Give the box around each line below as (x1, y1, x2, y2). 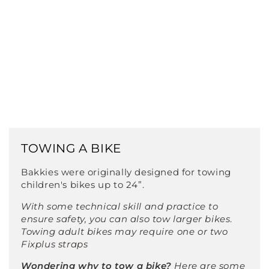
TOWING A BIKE (21, 141, 121, 156)
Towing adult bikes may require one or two (21, 226, 228, 238)
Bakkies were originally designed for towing (21, 166, 231, 178)
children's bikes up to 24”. (21, 179, 145, 191)
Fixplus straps (21, 238, 88, 250)
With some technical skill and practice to (21, 201, 219, 213)
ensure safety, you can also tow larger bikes (21, 213, 231, 225)
